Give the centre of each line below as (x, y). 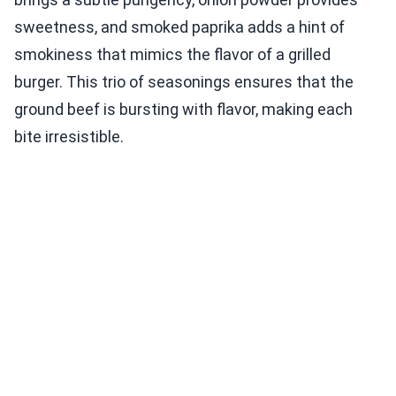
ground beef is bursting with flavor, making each (183, 110)
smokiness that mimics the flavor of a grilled (172, 55)
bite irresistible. (69, 137)
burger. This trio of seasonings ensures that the (184, 82)
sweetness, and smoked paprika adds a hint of (179, 27)
